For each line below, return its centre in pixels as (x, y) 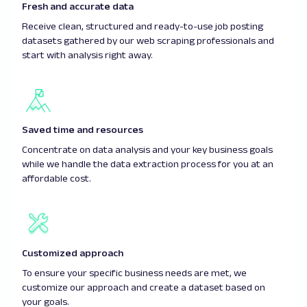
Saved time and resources (83, 129)
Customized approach (74, 253)
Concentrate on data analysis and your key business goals (147, 149)
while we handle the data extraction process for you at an (148, 163)
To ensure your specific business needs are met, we (134, 272)
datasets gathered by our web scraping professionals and (148, 40)
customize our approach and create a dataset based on (144, 287)
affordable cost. (57, 178)
